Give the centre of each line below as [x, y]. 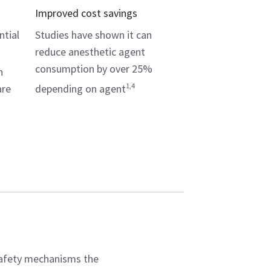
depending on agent [80, 89]
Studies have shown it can [93, 35]
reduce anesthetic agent [90, 52]
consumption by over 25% [94, 69]
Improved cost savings [86, 13]
